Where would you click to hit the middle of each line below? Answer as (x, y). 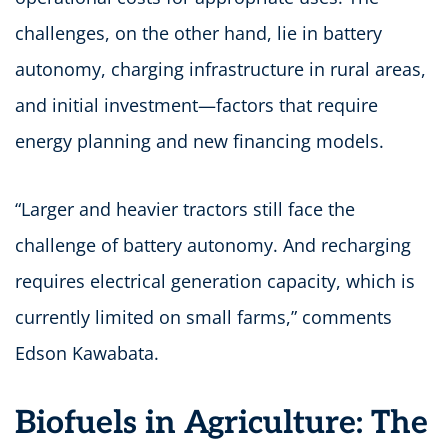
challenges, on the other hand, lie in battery (198, 32)
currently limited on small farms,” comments (203, 316)
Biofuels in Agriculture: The (221, 422)
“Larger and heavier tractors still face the (185, 208)
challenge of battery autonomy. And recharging (213, 244)
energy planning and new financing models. (199, 140)
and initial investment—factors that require (196, 104)
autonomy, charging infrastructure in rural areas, (220, 68)
